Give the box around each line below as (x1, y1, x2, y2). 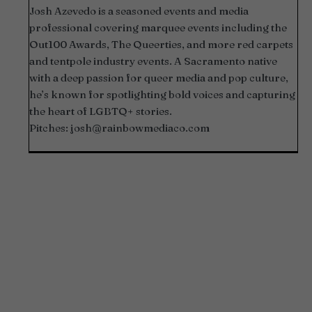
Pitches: (29, 120, 70, 134)
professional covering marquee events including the (29, 20, 287, 34)
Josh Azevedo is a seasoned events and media (29, 3, 249, 17)
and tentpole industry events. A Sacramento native (29, 54, 277, 68)
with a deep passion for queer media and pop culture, (29, 70, 288, 84)
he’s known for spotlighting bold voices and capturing (29, 87, 295, 101)
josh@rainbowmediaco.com (70, 120, 210, 134)
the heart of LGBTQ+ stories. (29, 104, 172, 118)
